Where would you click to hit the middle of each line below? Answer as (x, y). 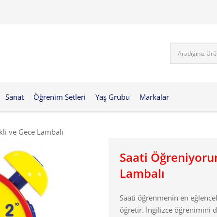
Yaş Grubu (112, 97)
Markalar (154, 97)
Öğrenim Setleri (59, 97)
